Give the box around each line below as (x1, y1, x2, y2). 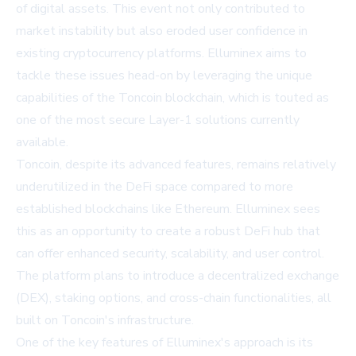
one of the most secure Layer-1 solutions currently (16, 111, 300, 129)
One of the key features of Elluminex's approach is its (16, 334, 313, 351)
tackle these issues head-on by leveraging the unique (16, 67, 312, 84)
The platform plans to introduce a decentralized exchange (16, 267, 339, 284)
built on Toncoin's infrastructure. (16, 311, 194, 329)
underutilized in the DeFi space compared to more (16, 178, 293, 195)
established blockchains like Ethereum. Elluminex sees (16, 200, 320, 218)
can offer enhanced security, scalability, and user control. (16, 245, 324, 262)
